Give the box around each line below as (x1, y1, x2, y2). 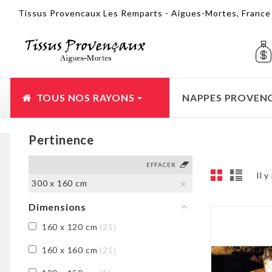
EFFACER (146, 161, 176, 169)
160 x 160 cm (41, 245, 98, 256)
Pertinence (29, 132, 94, 147)
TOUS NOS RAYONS (33, 92, 137, 103)
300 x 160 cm (32, 178, 87, 189)
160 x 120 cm (41, 222, 98, 233)
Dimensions (29, 201, 86, 213)
